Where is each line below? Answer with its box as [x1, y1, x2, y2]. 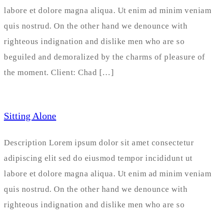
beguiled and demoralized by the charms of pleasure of [4, 52, 205, 62]
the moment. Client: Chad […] [4, 67, 114, 77]
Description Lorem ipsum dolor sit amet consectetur [4, 138, 194, 148]
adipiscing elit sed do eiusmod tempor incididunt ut [4, 154, 193, 163]
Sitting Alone [4, 110, 56, 121]
